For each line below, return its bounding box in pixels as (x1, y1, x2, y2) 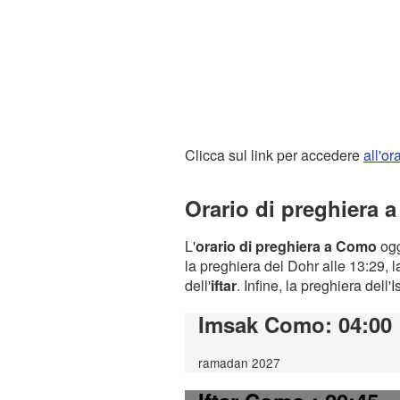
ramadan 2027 (198, 353, 280, 371)
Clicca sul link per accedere (185, 145, 363, 165)
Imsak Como (198, 308, 325, 339)
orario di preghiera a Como (196, 235, 377, 256)
